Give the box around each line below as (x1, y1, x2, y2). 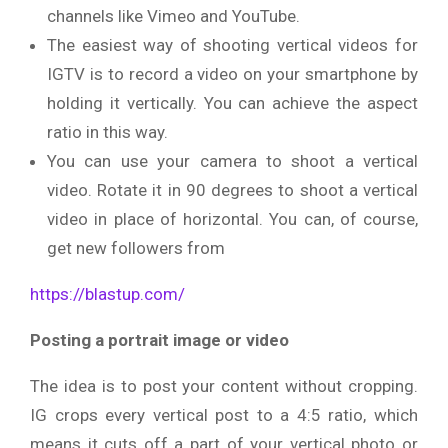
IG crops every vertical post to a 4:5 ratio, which (30, 404, 418, 425)
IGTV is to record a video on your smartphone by (47, 63, 418, 84)
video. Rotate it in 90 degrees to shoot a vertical (47, 179, 418, 200)
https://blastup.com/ (30, 283, 185, 304)
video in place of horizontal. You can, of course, (47, 208, 418, 229)
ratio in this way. (47, 121, 168, 142)
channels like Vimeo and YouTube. (47, 5, 300, 26)
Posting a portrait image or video (30, 329, 289, 350)
